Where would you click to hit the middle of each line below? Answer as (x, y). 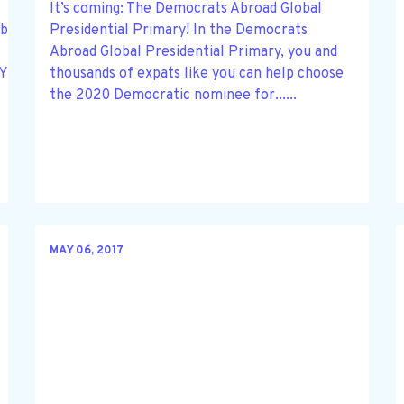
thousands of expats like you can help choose (196, 73)
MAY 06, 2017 (86, 251)
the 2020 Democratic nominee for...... (173, 95)
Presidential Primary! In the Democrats (178, 30)
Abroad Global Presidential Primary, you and (193, 52)
